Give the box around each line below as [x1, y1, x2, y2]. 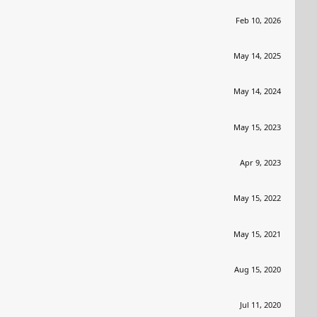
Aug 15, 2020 [234, 263, 281, 275]
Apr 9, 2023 [240, 156, 281, 168]
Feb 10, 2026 [236, 14, 281, 25]
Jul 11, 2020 [240, 299, 281, 311]
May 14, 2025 [234, 50, 281, 61]
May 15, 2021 [234, 228, 281, 239]
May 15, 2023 [234, 121, 281, 132]
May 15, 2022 [234, 192, 281, 204]
